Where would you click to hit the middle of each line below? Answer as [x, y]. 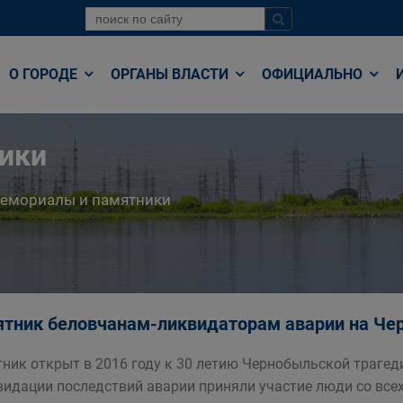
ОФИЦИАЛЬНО [314, 74]
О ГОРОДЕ [45, 74]
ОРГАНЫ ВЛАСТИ [171, 74]
